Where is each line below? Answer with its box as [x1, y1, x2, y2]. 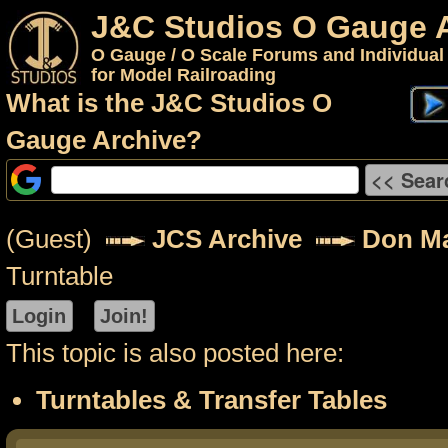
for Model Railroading [91, 65, 276, 85]
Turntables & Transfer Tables [36, 385, 387, 415]
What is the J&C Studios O [6, 88, 332, 118]
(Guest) [6, 224, 106, 254]
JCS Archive [152, 224, 302, 254]
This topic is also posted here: [6, 338, 344, 368]
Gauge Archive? [6, 125, 202, 155]
